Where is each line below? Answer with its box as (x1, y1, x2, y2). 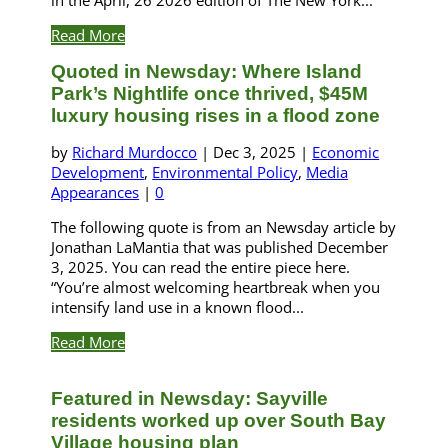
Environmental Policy (152, 162, 299, 183)
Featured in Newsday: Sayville (51, 388, 329, 410)
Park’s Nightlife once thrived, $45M (51, 82, 369, 104)
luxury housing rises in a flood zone (51, 104, 381, 126)
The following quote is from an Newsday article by (51, 217, 397, 238)
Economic (312, 142, 380, 163)
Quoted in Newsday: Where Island (51, 60, 363, 82)
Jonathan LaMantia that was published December (51, 237, 389, 258)
